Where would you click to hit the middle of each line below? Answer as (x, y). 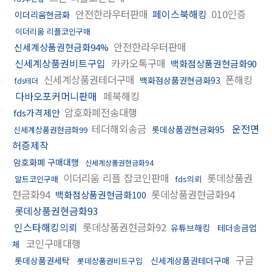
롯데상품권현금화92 (124, 227)
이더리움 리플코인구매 (53, 31)
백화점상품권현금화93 (180, 80)
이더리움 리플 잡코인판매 (118, 178)
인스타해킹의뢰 (46, 227)
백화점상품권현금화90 (214, 63)
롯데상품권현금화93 (56, 210)
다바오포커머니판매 (56, 96)
